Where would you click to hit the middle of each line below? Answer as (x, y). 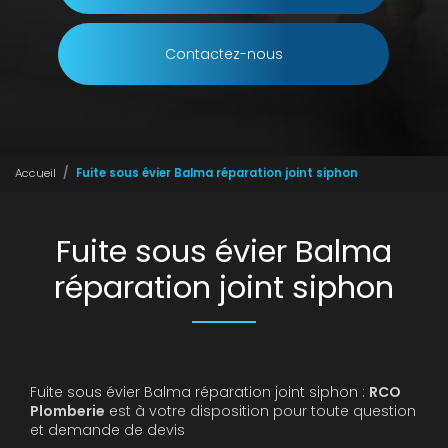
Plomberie (67, 410)
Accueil (35, 173)
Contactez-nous (223, 53)
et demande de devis (107, 429)
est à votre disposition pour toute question (260, 410)
